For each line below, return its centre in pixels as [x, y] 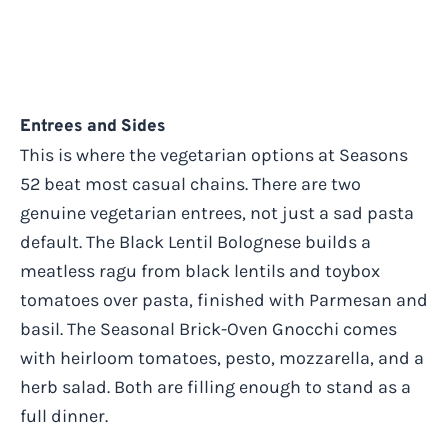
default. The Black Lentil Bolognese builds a [195, 241]
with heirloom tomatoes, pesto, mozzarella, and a [222, 357]
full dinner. [64, 415]
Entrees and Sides [93, 126]
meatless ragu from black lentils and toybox [200, 270]
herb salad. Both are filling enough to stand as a [215, 386]
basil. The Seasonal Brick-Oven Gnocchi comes [208, 328]
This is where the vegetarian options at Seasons [214, 154]
